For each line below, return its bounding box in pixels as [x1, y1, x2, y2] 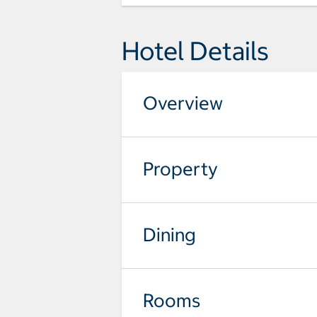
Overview [143, 91, 223, 115]
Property [143, 156, 218, 180]
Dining [143, 222, 196, 246]
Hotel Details [122, 34, 269, 67]
